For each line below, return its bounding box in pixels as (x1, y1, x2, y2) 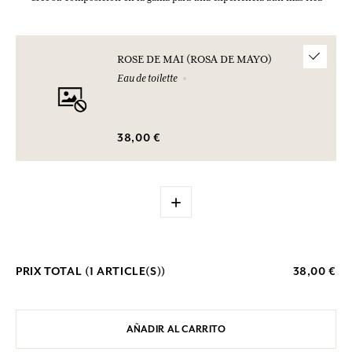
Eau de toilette (117, 71, 178, 85)
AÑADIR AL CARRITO (126, 322, 226, 335)
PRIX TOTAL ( (16, 263, 90, 278)
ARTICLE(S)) (93, 263, 167, 278)
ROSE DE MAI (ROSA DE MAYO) (117, 53, 272, 66)
